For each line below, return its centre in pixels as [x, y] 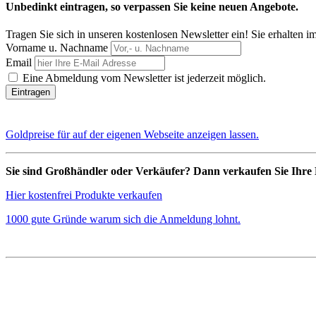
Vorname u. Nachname [57, 48]
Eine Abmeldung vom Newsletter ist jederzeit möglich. [143, 78]
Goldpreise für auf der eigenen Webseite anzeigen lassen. [132, 135]
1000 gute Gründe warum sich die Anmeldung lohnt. [123, 219]
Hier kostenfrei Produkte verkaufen [84, 195]
